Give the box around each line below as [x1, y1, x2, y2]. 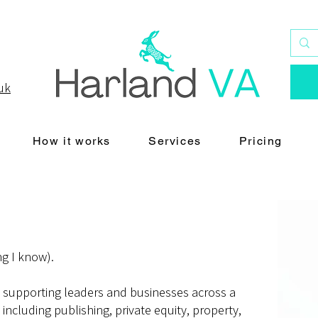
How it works [32, 134, 111, 148]
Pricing [238, 134, 283, 148]
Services [148, 134, 202, 148]
